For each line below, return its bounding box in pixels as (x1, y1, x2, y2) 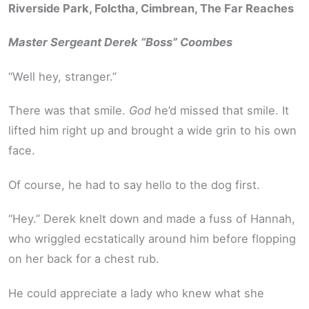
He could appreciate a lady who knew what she (8, 286, 264, 300)
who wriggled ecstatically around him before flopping (8, 232, 296, 246)
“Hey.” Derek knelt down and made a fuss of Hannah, (8, 212, 295, 226)
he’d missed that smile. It (151, 103, 289, 118)
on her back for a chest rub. (8, 252, 159, 266)
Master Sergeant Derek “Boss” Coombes (8, 35, 232, 50)
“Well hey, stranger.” (8, 69, 117, 83)
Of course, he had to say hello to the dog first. (8, 177, 260, 192)
